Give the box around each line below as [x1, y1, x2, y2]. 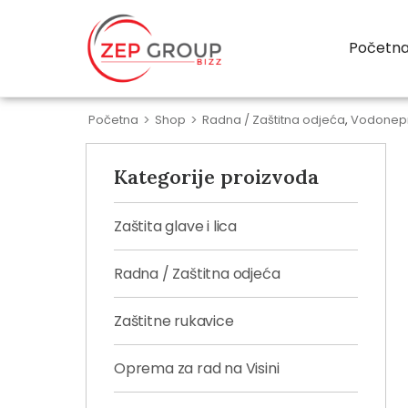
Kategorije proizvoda [114, 164, 320, 189]
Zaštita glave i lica [114, 216, 238, 237]
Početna [88, 111, 139, 128]
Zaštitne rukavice [114, 311, 234, 331]
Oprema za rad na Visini [114, 358, 280, 379]
